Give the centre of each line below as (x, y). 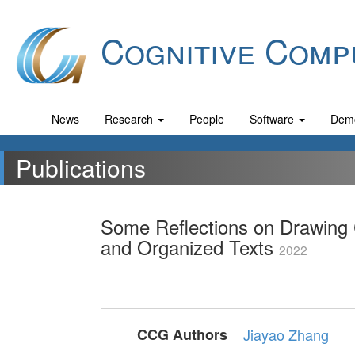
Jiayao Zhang (286, 334)
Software (273, 119)
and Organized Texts (190, 247)
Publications (81, 168)
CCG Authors (182, 334)
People (207, 119)
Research (130, 119)
